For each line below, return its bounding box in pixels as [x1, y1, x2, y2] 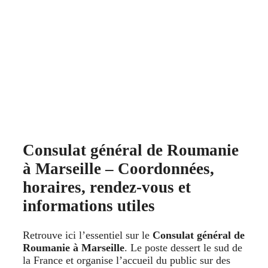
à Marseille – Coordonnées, [23, 160, 214, 178]
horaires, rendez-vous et [23, 178, 191, 197]
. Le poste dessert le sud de [124, 241, 242, 254]
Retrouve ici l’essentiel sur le [23, 229, 153, 241]
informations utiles [23, 197, 155, 215]
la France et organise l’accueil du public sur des [23, 254, 230, 266]
